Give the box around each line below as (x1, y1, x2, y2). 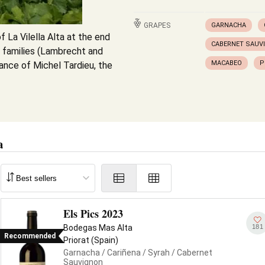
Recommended (4, 232, 56, 240)
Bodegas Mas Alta (63, 223, 132, 232)
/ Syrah (141, 248, 170, 257)
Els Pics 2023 (63, 206, 123, 221)
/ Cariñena (100, 248, 141, 257)
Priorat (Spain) (63, 235, 118, 245)
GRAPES (144, 21, 170, 30)
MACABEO (211, 59, 242, 67)
